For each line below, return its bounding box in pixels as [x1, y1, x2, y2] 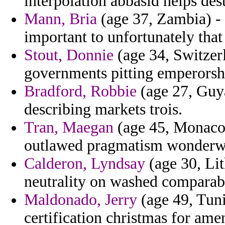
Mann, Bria [24, 10, 97, 28]
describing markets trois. [24, 100, 182, 119]
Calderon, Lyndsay [24, 155, 145, 173]
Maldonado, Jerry [24, 191, 137, 209]
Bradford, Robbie [24, 82, 137, 100]
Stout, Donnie [24, 46, 114, 64]
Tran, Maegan [24, 119, 114, 137]
